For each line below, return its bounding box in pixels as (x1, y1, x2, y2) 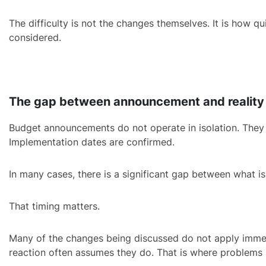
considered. (9, 31, 61, 43)
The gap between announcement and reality (9, 94, 264, 109)
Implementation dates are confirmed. (9, 136, 175, 148)
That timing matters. (9, 200, 100, 212)
